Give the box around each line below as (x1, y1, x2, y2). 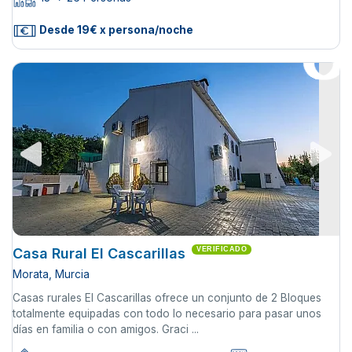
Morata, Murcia (13, 267, 90, 280)
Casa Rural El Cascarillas (13, 244, 185, 262)
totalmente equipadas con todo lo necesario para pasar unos (13, 306, 321, 320)
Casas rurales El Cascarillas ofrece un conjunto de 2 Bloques (13, 291, 321, 304)
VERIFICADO (196, 244, 247, 253)
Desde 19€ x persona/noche (37, 23, 193, 36)
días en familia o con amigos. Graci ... (13, 322, 199, 335)
